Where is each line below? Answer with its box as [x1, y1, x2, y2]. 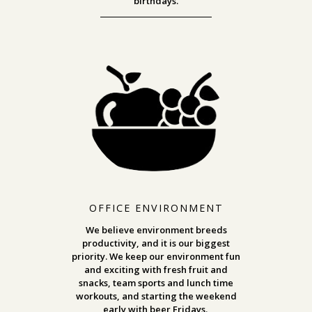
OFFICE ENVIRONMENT [88, 201, 224, 214]
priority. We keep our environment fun [72, 249, 240, 263]
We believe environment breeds [85, 223, 227, 236]
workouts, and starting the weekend [75, 289, 237, 302]
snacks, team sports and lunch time [79, 276, 233, 289]
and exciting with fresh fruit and [84, 263, 228, 276]
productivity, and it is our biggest [82, 236, 230, 249]
